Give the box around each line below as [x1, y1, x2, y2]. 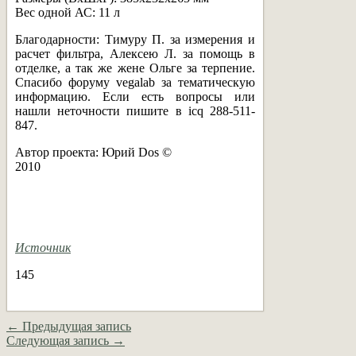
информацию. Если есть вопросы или [15, 89, 255, 103]
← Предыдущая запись [6, 319, 131, 333]
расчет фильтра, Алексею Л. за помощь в [15, 46, 255, 60]
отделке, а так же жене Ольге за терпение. [15, 60, 255, 75]
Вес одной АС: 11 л [15, 5, 120, 19]
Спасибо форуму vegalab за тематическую [15, 75, 255, 89]
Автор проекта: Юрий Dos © [15, 145, 172, 159]
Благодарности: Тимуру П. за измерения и [15, 32, 255, 46]
